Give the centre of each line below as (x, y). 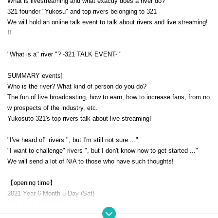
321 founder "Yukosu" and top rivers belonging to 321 (82, 11)
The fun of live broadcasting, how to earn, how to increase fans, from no (109, 97)
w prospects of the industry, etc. (53, 108)
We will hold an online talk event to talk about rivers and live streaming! (108, 22)
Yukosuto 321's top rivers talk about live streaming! (79, 118)
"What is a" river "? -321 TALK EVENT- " (64, 54)
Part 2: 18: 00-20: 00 (36, 204)
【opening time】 (32, 182)
